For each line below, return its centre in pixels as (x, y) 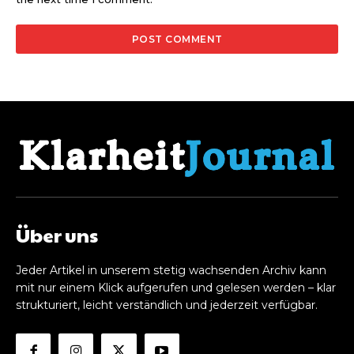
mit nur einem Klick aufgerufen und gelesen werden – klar (176, 288)
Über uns (57, 235)
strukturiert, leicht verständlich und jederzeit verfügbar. (167, 305)
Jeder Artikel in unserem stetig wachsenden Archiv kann (171, 271)
